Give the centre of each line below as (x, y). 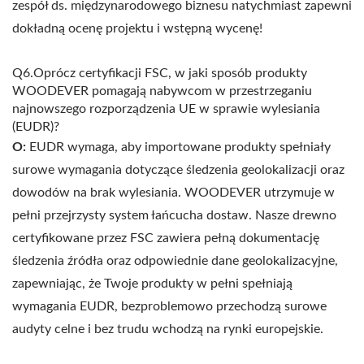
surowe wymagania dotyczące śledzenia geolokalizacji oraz (178, 170)
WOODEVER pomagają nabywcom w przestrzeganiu (162, 91)
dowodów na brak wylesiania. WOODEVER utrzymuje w (173, 193)
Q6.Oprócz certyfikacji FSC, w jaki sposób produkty (160, 74)
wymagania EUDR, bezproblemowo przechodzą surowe (169, 307)
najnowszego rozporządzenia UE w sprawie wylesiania (166, 109)
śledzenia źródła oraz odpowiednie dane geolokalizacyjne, (175, 261)
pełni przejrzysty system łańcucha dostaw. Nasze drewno (174, 216)
